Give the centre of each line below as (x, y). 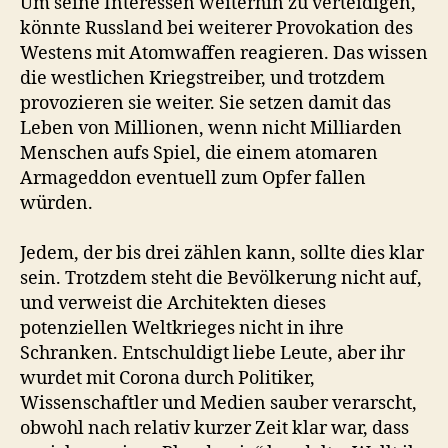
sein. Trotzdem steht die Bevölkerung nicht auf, (221, 278)
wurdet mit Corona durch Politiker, (167, 378)
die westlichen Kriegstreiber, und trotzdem (202, 78)
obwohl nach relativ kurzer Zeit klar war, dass (214, 428)
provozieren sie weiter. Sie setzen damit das (205, 103)
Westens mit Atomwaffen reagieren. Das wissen (224, 53)
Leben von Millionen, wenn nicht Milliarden (211, 128)
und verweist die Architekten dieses (173, 303)
